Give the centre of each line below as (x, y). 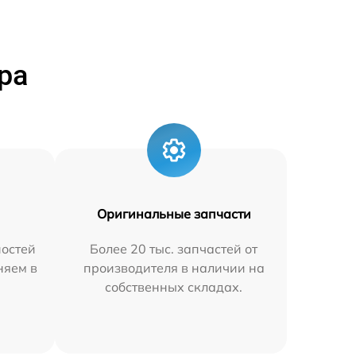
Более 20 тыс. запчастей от (174, 248)
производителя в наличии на (174, 267)
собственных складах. (174, 286)
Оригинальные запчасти (174, 213)
